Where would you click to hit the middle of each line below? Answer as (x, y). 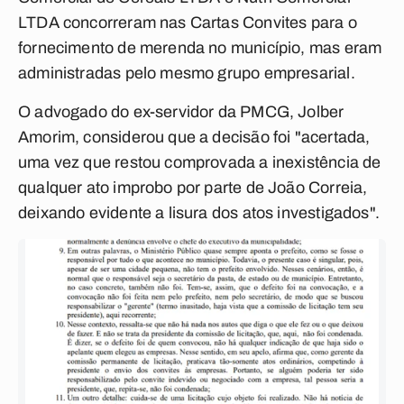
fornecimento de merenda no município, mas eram (200, 48)
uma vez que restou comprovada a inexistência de (200, 162)
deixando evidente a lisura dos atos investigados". (199, 213)
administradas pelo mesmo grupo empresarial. (187, 73)
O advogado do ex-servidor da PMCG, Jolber (181, 112)
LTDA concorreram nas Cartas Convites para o (188, 23)
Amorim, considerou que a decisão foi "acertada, (194, 137)
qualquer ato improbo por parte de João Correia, (193, 188)
